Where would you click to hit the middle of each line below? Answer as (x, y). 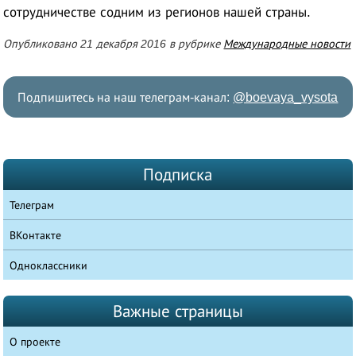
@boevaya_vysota (286, 97)
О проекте (35, 341)
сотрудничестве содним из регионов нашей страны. (157, 12)
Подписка (178, 174)
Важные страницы (178, 311)
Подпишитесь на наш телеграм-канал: (126, 97)
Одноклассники (49, 265)
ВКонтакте (36, 235)
